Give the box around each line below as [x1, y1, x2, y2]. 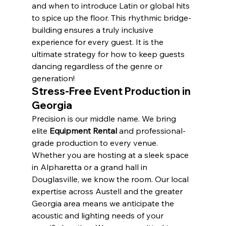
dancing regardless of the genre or [31, 61, 164, 72]
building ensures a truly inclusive [31, 25, 155, 35]
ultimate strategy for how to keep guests [31, 49, 187, 60]
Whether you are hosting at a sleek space [31, 150, 191, 160]
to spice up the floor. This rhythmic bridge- [31, 13, 191, 23]
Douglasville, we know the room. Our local [31, 174, 191, 185]
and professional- [117, 126, 186, 136]
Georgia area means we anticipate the [31, 198, 176, 209]
